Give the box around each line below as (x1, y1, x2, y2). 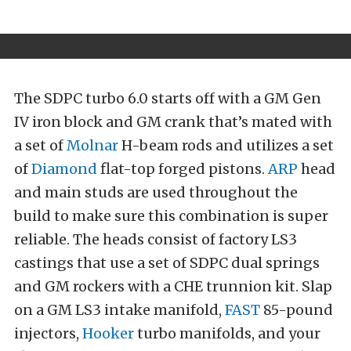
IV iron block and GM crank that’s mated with (14, 112, 332, 131)
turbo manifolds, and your (134, 324, 320, 342)
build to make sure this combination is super (14, 206, 328, 225)
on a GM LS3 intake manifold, (14, 300, 225, 319)
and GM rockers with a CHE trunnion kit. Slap (14, 277, 332, 295)
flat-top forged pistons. (97, 159, 268, 178)
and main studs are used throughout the (14, 183, 298, 201)
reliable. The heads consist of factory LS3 (14, 230, 297, 248)
